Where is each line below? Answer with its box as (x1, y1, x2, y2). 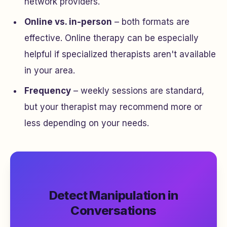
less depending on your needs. (24, 118, 149, 128)
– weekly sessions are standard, (71, 86, 204, 96)
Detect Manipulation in (49, 188, 178, 203)
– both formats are (112, 17, 190, 27)
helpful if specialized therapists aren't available (24, 49, 216, 59)
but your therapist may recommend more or (24, 102, 202, 112)
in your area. (24, 65, 75, 75)
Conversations (70, 203, 157, 218)
